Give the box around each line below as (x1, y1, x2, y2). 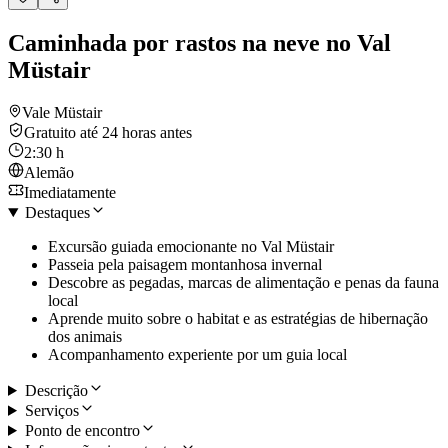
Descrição (24, 381, 88, 399)
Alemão (24, 163, 74, 181)
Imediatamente (24, 183, 116, 201)
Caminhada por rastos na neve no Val (8, 30, 391, 57)
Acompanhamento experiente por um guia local (48, 345, 347, 363)
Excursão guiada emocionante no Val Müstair (48, 237, 334, 255)
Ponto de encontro (24, 421, 140, 439)
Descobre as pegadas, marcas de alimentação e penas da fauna (48, 273, 439, 291)
